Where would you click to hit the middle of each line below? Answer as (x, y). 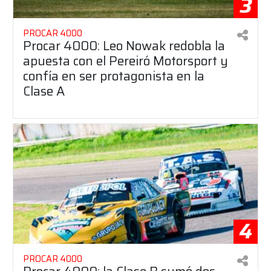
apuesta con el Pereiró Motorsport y (126, 60)
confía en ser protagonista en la (114, 76)
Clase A (44, 91)
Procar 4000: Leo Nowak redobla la (124, 45)
